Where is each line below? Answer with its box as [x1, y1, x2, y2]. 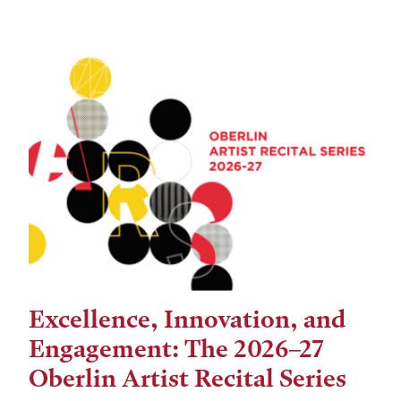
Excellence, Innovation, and [29, 305, 346, 334]
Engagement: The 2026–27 [29, 335, 324, 363]
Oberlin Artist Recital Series [29, 364, 346, 393]
